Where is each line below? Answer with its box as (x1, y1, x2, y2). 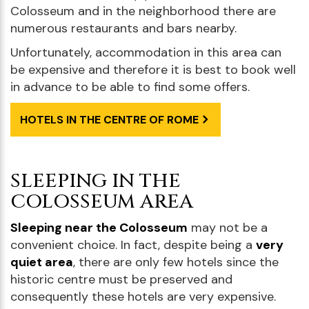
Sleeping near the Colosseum (10, 219, 188, 236)
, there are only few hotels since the (73, 253, 279, 270)
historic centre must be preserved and (10, 270, 232, 288)
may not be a (188, 219, 268, 236)
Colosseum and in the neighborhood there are (10, 2, 276, 19)
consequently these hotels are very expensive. (10, 288, 276, 305)
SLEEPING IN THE (10, 168, 181, 194)
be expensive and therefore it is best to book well (10, 61, 296, 78)
